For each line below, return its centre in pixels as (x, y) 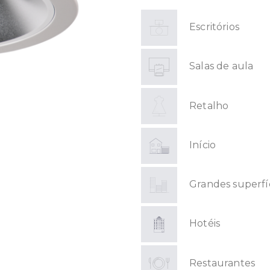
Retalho (209, 105)
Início (203, 145)
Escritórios (214, 27)
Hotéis (205, 224)
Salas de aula (221, 66)
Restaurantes (222, 263)
